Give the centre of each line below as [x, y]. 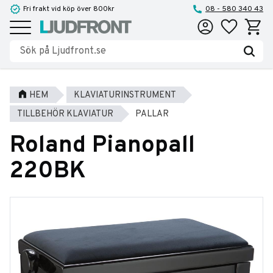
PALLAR [152, 114]
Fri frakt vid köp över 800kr [69, 9]
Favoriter [234, 24]
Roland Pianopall [102, 146]
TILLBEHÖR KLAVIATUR [65, 114]
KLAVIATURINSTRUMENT [125, 95]
